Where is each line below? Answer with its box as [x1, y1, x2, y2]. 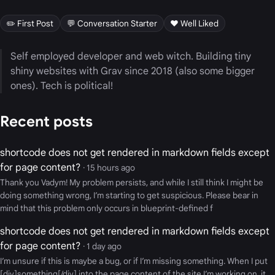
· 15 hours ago [83, 162, 135, 173]
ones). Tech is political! [10, 79, 114, 92]
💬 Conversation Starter [66, 18, 157, 29]
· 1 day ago [83, 241, 122, 252]
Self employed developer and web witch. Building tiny [10, 50, 252, 63]
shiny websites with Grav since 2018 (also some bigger [10, 64, 255, 77]
